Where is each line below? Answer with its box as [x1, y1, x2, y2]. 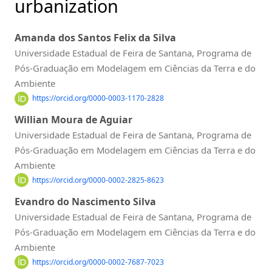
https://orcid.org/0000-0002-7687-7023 [32, 256, 164, 267]
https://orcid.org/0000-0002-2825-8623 [32, 174, 164, 185]
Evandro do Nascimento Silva [15, 194, 156, 208]
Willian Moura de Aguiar [15, 112, 132, 126]
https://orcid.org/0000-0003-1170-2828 [32, 93, 164, 104]
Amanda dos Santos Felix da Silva [15, 31, 176, 45]
